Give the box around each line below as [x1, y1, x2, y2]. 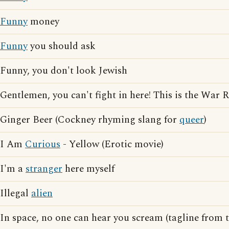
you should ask [28, 39, 96, 54]
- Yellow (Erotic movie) [60, 137, 164, 152]
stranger [26, 162, 62, 176]
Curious [25, 137, 60, 152]
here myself [62, 162, 114, 176]
